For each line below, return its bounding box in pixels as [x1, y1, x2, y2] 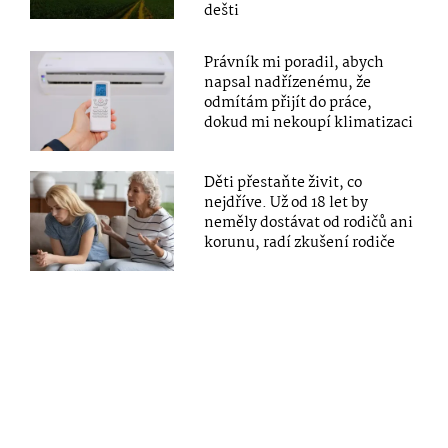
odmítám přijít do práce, [204, 91, 373, 116]
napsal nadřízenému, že [204, 71, 372, 96]
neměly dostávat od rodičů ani [204, 211, 414, 236]
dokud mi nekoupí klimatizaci [204, 111, 414, 136]
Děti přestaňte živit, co [204, 171, 363, 196]
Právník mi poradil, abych [204, 51, 385, 76]
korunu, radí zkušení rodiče [204, 231, 396, 256]
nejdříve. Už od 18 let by [204, 191, 369, 216]
